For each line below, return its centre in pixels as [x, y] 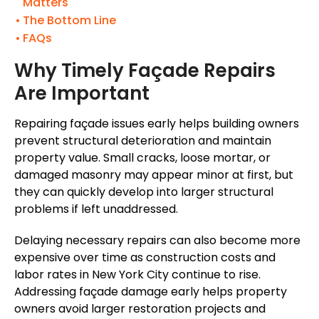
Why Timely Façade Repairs [145, 71]
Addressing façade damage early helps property [151, 292]
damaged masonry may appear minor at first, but [154, 175]
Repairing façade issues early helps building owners [157, 124]
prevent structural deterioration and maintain [143, 141]
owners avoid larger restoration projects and [140, 309]
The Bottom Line [70, 21]
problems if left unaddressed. [96, 209]
